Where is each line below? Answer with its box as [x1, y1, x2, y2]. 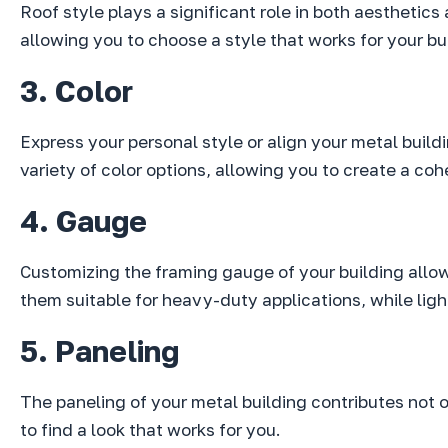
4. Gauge [20, 203, 147, 240]
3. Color [20, 73, 133, 110]
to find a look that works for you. [20, 419, 281, 441]
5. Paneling [20, 333, 179, 370]
